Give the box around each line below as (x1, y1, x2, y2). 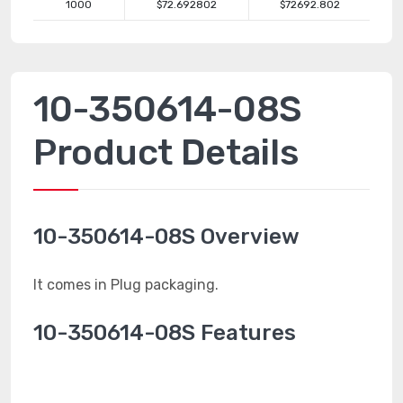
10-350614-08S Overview (33, 224, 300, 249)
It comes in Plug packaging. (33, 276, 219, 293)
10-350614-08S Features (33, 320, 296, 345)
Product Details (33, 131, 299, 174)
